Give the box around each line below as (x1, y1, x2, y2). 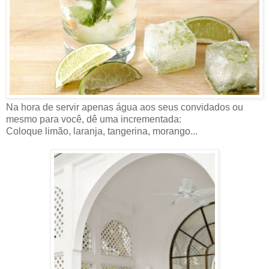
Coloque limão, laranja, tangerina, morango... (6, 125, 198, 136)
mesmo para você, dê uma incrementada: (6, 113, 181, 124)
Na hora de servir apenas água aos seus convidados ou (6, 101, 243, 112)
